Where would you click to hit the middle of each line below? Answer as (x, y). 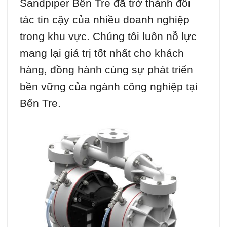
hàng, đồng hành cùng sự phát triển (106, 69)
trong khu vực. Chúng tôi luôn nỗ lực (108, 36)
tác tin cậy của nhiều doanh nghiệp (105, 19)
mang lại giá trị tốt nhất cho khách (102, 53)
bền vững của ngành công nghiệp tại (109, 86)
